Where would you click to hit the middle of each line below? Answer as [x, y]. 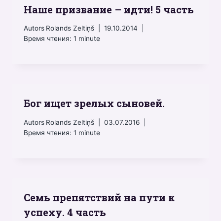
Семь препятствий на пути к [99, 197]
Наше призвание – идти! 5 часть [109, 9]
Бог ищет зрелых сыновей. [94, 103]
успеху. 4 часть [65, 212]
